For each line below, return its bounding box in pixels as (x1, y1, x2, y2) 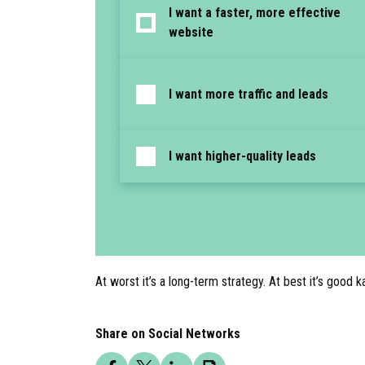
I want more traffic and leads (169, 86, 328, 102)
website (169, 24, 213, 40)
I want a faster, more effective (169, 5, 341, 20)
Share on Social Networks (95, 326, 240, 341)
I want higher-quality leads (169, 148, 316, 164)
